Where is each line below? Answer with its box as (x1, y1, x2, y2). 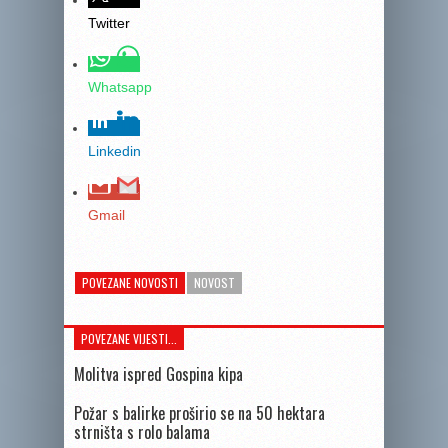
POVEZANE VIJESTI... (81, 330, 177, 347)
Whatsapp (88, 79, 152, 95)
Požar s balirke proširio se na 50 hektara (74, 401, 325, 425)
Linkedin (88, 143, 141, 159)
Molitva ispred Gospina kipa (74, 362, 243, 386)
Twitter (88, 15, 130, 31)
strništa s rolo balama (74, 420, 210, 444)
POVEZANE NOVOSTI (82, 274, 178, 291)
